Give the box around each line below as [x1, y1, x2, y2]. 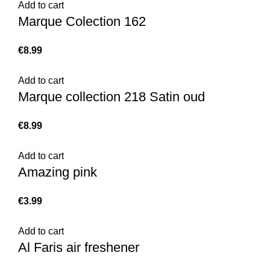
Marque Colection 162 [18, 14, 146, 29]
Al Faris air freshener [18, 240, 139, 255]
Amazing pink [18, 165, 97, 180]
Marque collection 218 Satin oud [18, 89, 205, 104]
